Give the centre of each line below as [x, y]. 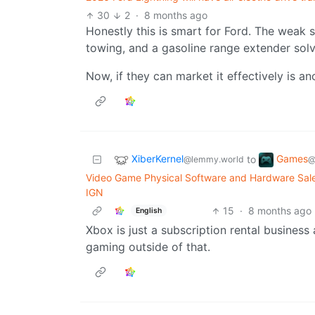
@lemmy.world [214, 160]
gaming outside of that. [148, 247]
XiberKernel [157, 159]
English [148, 210]
